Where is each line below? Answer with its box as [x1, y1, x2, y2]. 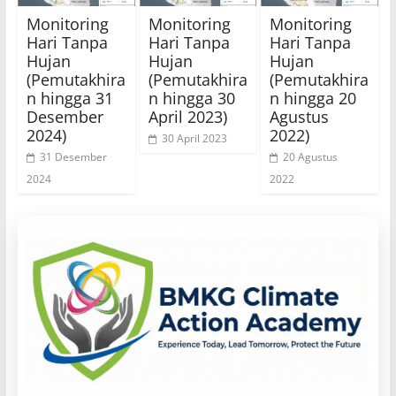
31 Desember [39, 148, 107, 164]
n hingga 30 [148, 87, 235, 109]
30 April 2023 [161, 130, 227, 146]
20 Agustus [283, 148, 339, 164]
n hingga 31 [26, 87, 113, 109]
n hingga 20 [270, 87, 357, 109]
